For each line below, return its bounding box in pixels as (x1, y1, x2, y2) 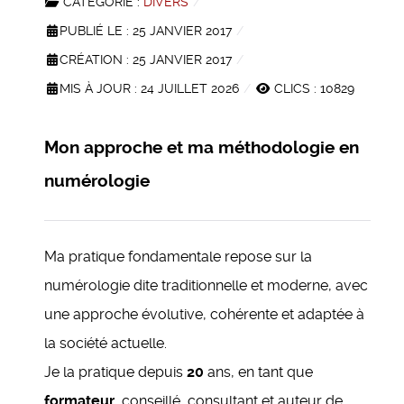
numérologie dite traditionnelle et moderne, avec (44, 277, 368, 294)
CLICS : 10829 (271, 81, 354, 96)
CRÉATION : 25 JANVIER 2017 (60, 52, 232, 67)
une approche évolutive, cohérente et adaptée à (44, 306, 364, 323)
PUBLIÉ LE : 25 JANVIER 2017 (60, 23, 232, 38)
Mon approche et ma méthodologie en (44, 138, 359, 158)
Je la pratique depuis (44, 363, 187, 381)
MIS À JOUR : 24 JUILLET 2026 (60, 81, 239, 96)
